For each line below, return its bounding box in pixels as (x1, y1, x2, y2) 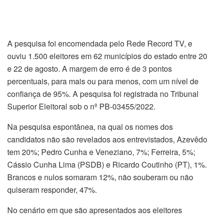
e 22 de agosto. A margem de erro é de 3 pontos (7, 62, 172, 74)
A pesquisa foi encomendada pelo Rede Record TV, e (7, 37, 192, 49)
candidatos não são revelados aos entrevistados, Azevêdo (7, 133, 207, 145)
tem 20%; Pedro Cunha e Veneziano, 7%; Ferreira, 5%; (7, 146, 195, 157)
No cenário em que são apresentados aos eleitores (7, 204, 182, 216)
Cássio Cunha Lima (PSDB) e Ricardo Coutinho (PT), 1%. (7, 158, 207, 170)
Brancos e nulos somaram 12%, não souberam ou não (7, 171, 193, 183)
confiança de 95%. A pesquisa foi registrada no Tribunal (7, 88, 199, 99)
